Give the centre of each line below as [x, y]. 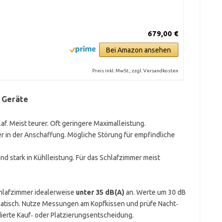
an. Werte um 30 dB [155, 192]
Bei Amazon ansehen [139, 50]
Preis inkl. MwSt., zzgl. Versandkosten [135, 71]
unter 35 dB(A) [100, 192]
